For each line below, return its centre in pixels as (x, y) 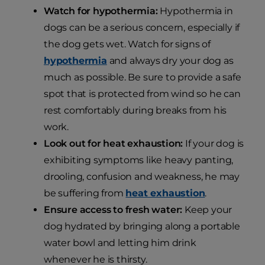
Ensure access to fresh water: (113, 210)
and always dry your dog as (170, 61)
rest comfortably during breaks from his (135, 111)
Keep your (207, 210)
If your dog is (214, 144)
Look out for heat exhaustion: (114, 144)
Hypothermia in (195, 11)
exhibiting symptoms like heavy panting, (139, 160)
